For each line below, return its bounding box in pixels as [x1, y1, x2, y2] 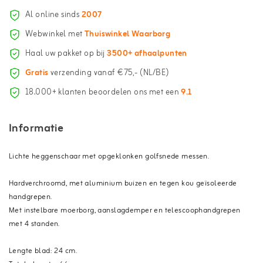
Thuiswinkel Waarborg [84, 28, 171, 42]
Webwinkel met [25, 28, 85, 42]
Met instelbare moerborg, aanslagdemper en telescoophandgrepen [9, 204, 241, 217]
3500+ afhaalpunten [107, 47, 187, 61]
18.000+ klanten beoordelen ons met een [25, 86, 181, 100]
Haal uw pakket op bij [25, 47, 107, 61]
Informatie [9, 119, 64, 138]
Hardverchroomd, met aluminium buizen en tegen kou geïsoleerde [9, 177, 237, 190]
